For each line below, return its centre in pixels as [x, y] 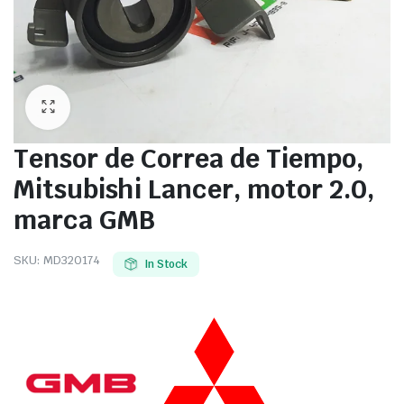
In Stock [166, 264]
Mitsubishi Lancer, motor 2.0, [194, 189]
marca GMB [84, 220]
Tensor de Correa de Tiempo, [188, 158]
